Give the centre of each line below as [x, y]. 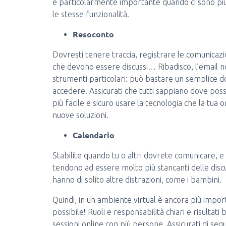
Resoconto [93, 34]
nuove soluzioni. [80, 115]
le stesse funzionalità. [91, 14]
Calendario [94, 135]
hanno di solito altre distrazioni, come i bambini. [137, 180]
